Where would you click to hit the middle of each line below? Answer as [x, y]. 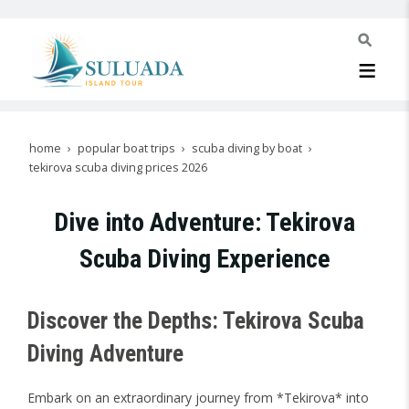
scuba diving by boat [247, 148]
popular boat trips [126, 148]
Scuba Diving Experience [204, 259]
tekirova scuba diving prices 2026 [118, 168]
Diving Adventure [105, 354]
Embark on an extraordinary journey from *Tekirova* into [198, 398]
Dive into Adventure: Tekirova [204, 222]
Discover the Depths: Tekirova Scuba [196, 321]
